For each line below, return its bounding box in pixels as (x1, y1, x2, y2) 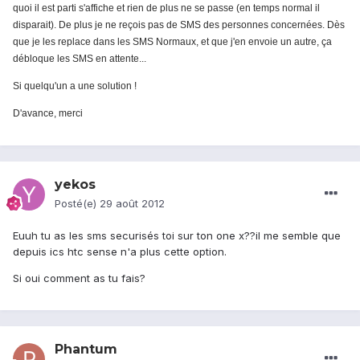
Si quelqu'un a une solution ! (13, 80, 137, 92)
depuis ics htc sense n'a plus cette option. (13, 245, 227, 259)
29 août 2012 (100, 197, 165, 211)
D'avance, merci (13, 108, 83, 120)
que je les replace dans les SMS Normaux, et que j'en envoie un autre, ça (13, 36, 332, 48)
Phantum (55, 342, 117, 358)
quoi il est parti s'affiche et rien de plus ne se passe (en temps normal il (13, 2, 320, 14)
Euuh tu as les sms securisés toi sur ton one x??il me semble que (13, 229, 341, 243)
